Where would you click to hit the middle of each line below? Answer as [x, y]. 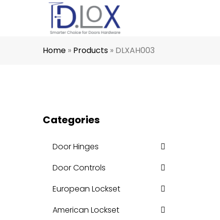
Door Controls [79, 168]
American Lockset [86, 210]
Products [91, 50]
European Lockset [86, 189]
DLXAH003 [135, 50]
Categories [71, 120]
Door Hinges [76, 147]
